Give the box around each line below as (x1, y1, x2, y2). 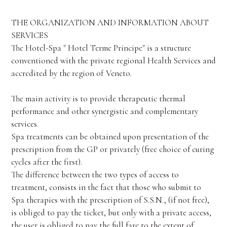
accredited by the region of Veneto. (11, 68, 132, 79)
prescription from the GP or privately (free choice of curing (11, 144, 214, 155)
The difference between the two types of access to (11, 169, 179, 180)
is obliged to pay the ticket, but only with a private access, (11, 207, 211, 218)
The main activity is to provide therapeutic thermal (11, 93, 185, 104)
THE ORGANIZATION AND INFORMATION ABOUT (11, 17, 209, 28)
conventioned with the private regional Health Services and (11, 55, 216, 66)
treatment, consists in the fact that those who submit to (11, 182, 201, 193)
